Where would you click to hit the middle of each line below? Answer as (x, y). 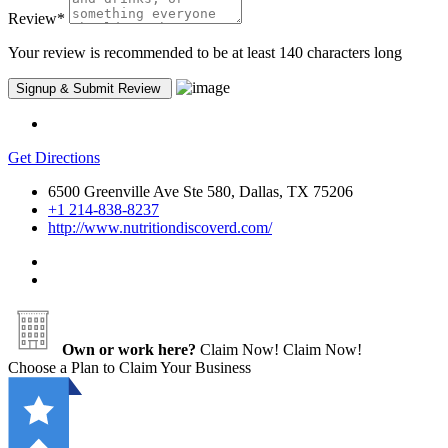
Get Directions (54, 157)
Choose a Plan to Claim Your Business (129, 367)
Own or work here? (129, 349)
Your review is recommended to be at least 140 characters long (205, 52)
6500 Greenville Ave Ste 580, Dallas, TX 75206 (200, 191)
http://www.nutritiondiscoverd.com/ (160, 227)
